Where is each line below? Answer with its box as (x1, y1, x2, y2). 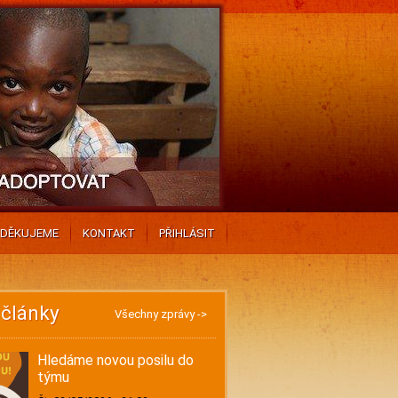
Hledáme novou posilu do (36, 352, 194, 369)
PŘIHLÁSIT (159, 227, 216, 240)
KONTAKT (83, 227, 136, 240)
